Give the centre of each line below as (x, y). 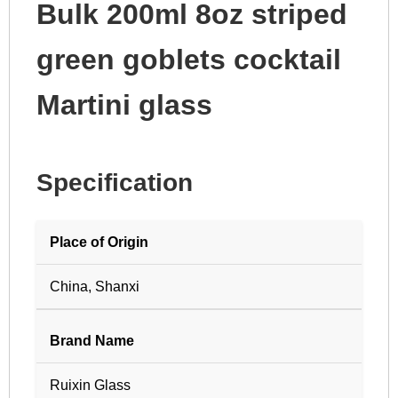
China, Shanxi (95, 286)
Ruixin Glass (90, 385)
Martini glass (124, 104)
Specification (115, 182)
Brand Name (92, 340)
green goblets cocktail (189, 59)
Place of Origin (99, 242)
